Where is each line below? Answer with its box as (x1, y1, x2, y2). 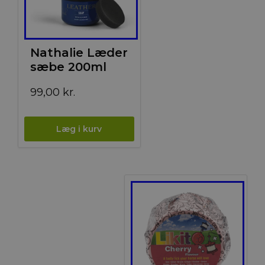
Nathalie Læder (30, 46, 128, 60)
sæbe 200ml (30, 60, 106, 75)
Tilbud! (143, 186, 186, 201)
